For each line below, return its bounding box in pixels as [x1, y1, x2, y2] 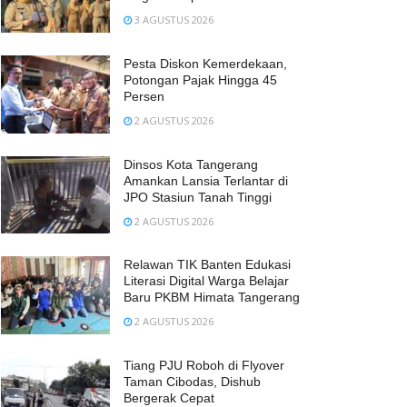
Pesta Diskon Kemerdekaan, [124, 55, 287, 71]
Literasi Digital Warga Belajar [124, 273, 289, 289]
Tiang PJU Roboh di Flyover [124, 358, 284, 373]
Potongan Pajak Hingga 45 [124, 72, 277, 87]
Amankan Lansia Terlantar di [124, 173, 288, 188]
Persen [124, 88, 164, 104]
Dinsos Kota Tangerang [124, 156, 258, 172]
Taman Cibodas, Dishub [124, 374, 261, 390]
